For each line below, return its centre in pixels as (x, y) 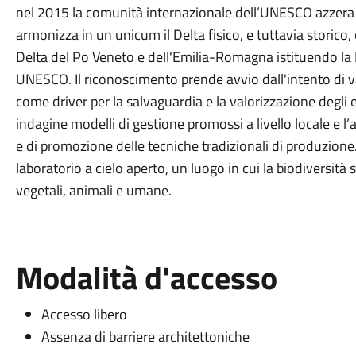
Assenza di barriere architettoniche (145, 337)
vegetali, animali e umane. (93, 190)
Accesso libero (84, 314)
